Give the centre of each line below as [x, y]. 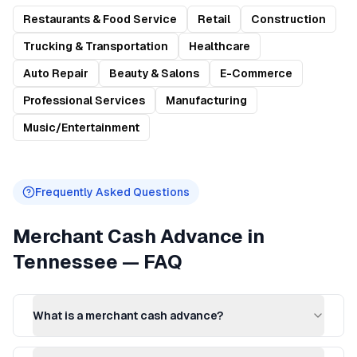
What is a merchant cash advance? [128, 316]
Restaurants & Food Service [100, 19]
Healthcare [220, 46]
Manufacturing [206, 100]
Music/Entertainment [81, 127]
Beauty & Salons [154, 73]
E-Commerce [256, 73]
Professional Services [84, 100]
